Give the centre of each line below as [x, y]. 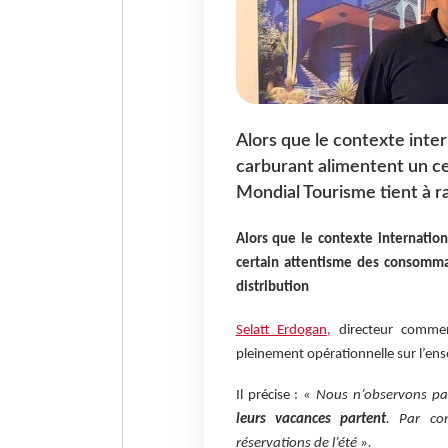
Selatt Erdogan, [283, 331]
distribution [272, 287]
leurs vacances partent [311, 419]
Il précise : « [276, 395]
